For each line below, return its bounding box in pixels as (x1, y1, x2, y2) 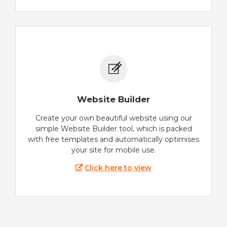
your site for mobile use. (71, 145, 156, 155)
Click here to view (85, 163, 152, 173)
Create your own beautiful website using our (35, 113, 192, 123)
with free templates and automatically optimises (28, 135, 199, 144)
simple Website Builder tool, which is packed (35, 124, 192, 134)
